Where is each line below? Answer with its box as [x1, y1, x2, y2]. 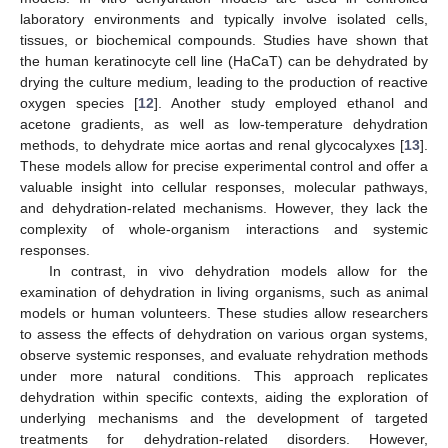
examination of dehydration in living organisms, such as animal [20, 283, 428, 300]
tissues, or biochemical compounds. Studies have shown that [20, 31, 428, 48]
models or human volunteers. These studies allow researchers [20, 304, 428, 321]
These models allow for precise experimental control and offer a [20, 157, 428, 174]
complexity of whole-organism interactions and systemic [20, 220, 428, 237]
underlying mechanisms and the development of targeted [20, 409, 428, 426]
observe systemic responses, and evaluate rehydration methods [20, 346, 428, 363]
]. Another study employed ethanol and [154, 94, 428, 111]
